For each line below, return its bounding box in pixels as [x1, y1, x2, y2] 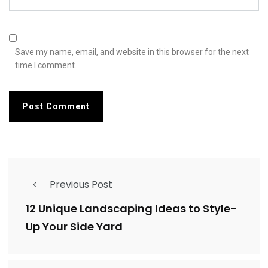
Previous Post [50, 177, 112, 191]
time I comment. [15, 60, 77, 70]
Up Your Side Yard [26, 218, 125, 234]
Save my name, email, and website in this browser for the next [15, 47, 249, 57]
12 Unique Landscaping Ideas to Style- [26, 200, 237, 216]
